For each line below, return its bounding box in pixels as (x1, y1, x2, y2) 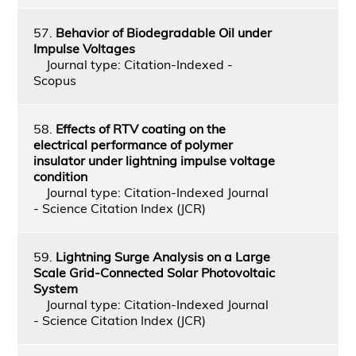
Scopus (33, 72, 76, 88)
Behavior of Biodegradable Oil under (55, 24, 272, 41)
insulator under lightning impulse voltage (33, 152, 275, 168)
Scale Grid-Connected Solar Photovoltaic (33, 264, 275, 281)
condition (33, 168, 87, 184)
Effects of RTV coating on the (55, 120, 226, 137)
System (33, 280, 78, 296)
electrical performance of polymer (33, 136, 233, 153)
